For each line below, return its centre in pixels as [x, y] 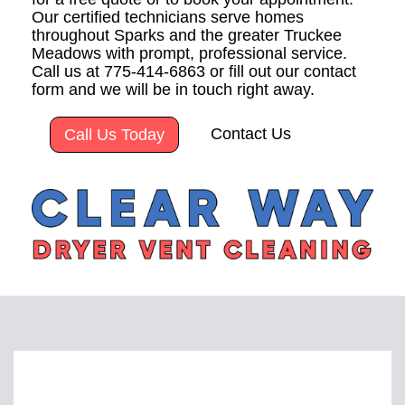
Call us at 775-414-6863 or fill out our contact [194, 72]
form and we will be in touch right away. [173, 90]
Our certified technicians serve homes [168, 18]
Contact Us [251, 134]
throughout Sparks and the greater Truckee [187, 36]
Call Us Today [114, 135]
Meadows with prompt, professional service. [189, 54]
